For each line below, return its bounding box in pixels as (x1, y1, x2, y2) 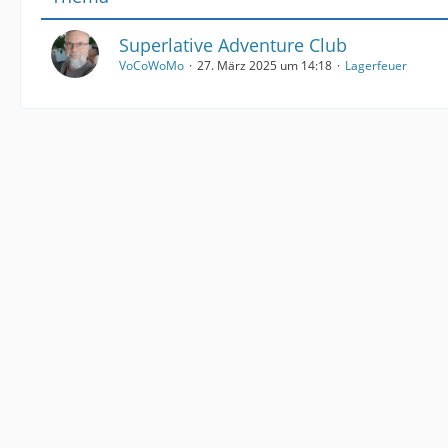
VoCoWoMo (119, 57, 184, 74)
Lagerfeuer (345, 57, 407, 74)
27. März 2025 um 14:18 (197, 57, 332, 74)
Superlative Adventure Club (119, 33, 347, 57)
